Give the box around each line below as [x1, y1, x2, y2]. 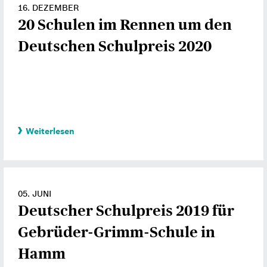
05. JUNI [18, 188, 51, 199]
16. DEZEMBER [18, 2, 79, 13]
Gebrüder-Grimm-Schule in [18, 223, 215, 241]
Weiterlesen [26, 125, 74, 136]
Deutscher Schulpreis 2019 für [18, 201, 234, 220]
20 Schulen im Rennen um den [18, 15, 232, 34]
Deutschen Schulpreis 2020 [18, 37, 212, 55]
